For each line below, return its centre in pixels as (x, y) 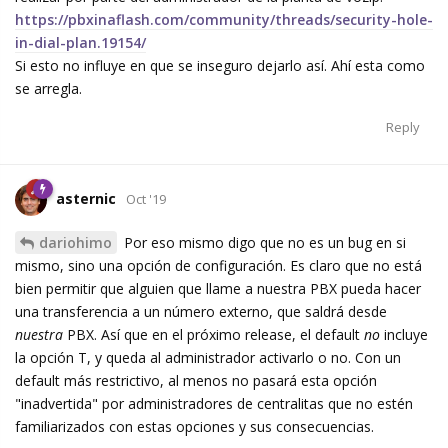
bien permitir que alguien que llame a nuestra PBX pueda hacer (218, 289)
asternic (86, 199)
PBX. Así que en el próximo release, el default (213, 335)
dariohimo (75, 243)
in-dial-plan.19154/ (80, 43)
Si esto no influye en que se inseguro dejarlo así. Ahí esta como (220, 66)
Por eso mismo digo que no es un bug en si (263, 243)
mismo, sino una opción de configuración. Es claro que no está (218, 266)
